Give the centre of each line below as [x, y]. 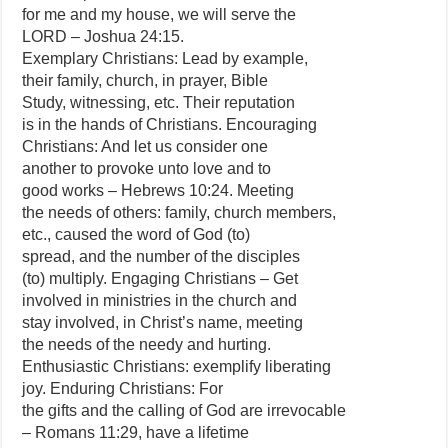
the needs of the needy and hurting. [147, 344]
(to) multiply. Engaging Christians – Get [160, 278]
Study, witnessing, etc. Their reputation [159, 102]
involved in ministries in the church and [160, 300]
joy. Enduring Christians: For [123, 388]
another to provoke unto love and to [147, 168]
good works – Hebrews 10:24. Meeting [158, 190]
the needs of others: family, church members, [179, 212]
